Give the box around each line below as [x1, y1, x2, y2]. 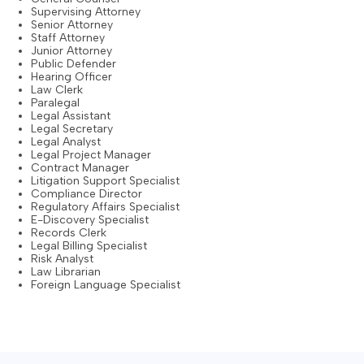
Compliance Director [31, 187, 142, 201]
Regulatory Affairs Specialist [31, 200, 180, 214]
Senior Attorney [31, 18, 113, 32]
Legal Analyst [31, 135, 101, 149]
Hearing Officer [31, 70, 112, 84]
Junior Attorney [31, 44, 112, 58]
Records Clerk [31, 226, 106, 240]
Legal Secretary [31, 122, 113, 136]
